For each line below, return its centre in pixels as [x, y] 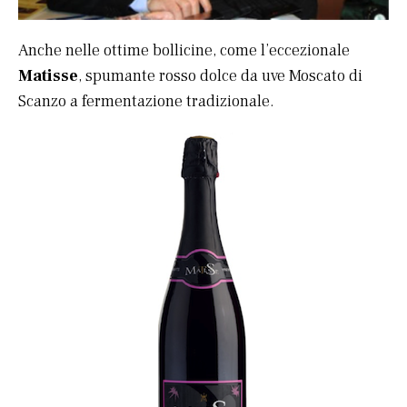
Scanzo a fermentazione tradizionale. [146, 102]
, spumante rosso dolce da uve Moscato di [220, 76]
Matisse [48, 76]
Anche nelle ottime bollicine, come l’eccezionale [184, 51]
